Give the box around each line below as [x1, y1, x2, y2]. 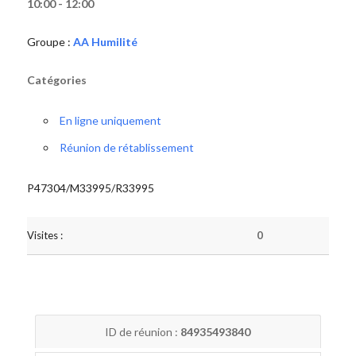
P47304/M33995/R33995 [26, 181, 154, 195]
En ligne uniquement [59, 114, 161, 127]
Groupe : [26, 35, 73, 48]
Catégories [26, 73, 87, 87]
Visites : [26, 229, 63, 242]
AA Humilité [72, 35, 137, 48]
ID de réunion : [105, 325, 181, 339]
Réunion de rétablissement [59, 141, 194, 154]
